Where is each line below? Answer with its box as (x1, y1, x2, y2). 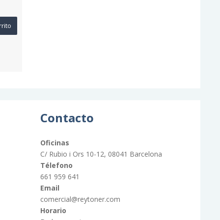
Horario (40, 205, 66, 215)
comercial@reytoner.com (40, 194, 120, 204)
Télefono (40, 160, 73, 170)
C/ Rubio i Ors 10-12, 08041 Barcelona (40, 149, 162, 159)
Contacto (40, 109, 94, 126)
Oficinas (40, 137, 69, 147)
